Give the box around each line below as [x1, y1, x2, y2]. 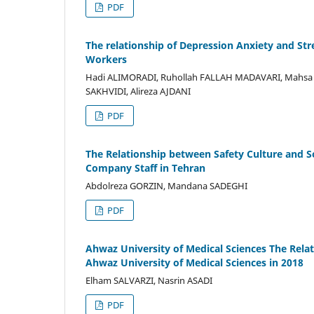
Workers [86, 52, 127, 66]
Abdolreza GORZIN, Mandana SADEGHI [86, 179, 247, 192]
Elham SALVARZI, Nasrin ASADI [86, 273, 212, 287]
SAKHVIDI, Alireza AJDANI [86, 84, 191, 97]
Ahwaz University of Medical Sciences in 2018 [86, 255, 303, 269]
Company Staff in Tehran [86, 161, 205, 175]
